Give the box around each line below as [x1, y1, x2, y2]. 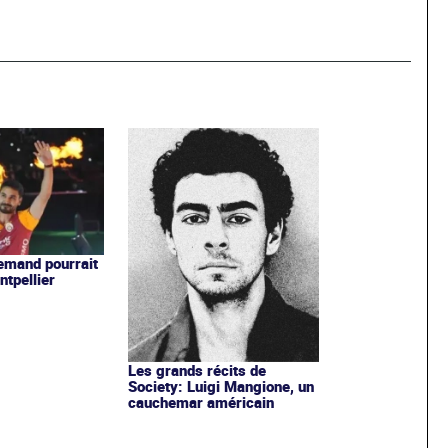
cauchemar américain [127, 391, 274, 412]
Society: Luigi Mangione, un [127, 375, 314, 396]
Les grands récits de [127, 359, 266, 380]
